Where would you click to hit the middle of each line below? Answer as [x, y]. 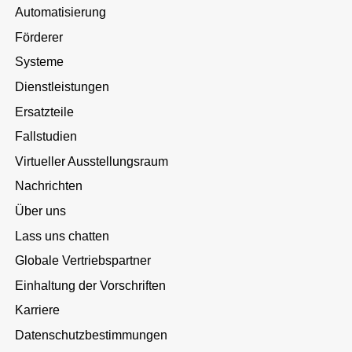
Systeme [40, 62]
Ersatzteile [45, 112]
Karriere [38, 310]
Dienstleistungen [62, 87]
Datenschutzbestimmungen [92, 335]
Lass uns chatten [62, 236]
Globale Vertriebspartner [83, 261]
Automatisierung [61, 13]
